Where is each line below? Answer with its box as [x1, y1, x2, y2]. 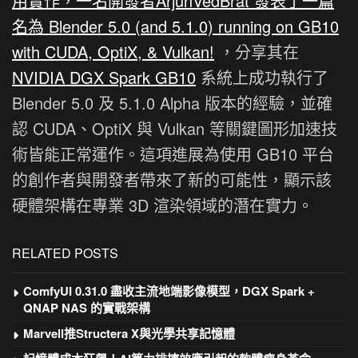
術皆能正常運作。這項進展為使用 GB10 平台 [12, 141, 334, 165]
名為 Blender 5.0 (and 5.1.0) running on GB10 [12, 14, 339, 38]
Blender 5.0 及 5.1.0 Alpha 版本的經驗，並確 [12, 90, 332, 114]
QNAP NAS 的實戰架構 [23, 298, 150, 316]
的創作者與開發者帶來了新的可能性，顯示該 [12, 167, 332, 191]
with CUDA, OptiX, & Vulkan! [12, 39, 214, 63]
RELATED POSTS [12, 243, 118, 262]
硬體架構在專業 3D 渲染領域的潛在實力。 [12, 193, 313, 217]
